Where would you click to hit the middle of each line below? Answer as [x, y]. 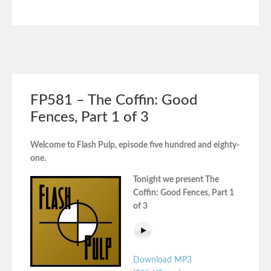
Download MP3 [162, 260]
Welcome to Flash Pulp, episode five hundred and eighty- [135, 145]
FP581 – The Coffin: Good [114, 100]
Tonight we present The [176, 179]
